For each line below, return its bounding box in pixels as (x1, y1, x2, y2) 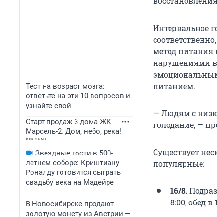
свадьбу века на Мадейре (26, 178, 114, 186)
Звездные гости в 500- (35, 149, 113, 157)
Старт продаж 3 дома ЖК (26, 117, 111, 126)
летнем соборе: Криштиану (26, 158, 119, 167)
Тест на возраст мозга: (26, 82, 105, 91)
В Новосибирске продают (26, 200, 114, 208)
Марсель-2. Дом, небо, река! (26, 127, 121, 136)
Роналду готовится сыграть (26, 168, 121, 177)
